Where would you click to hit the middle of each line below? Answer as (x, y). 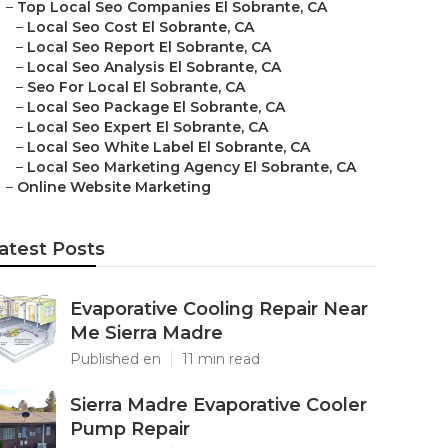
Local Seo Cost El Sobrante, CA (140, 27)
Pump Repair (130, 429)
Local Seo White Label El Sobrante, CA (168, 147)
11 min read (221, 359)
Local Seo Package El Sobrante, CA (156, 107)
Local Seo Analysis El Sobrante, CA (154, 67)
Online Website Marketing (114, 187)
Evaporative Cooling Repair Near (219, 309)
